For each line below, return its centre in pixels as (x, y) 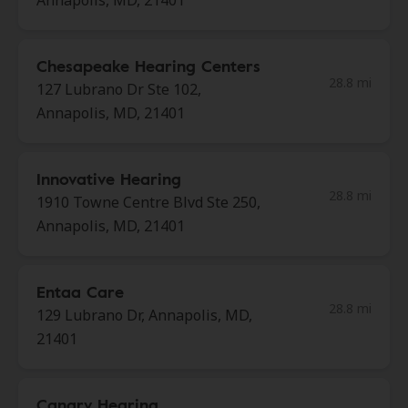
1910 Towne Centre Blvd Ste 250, (148, 202)
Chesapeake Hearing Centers (148, 66)
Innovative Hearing (109, 178)
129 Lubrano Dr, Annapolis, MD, (144, 315)
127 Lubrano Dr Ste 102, (119, 89)
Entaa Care (80, 291)
